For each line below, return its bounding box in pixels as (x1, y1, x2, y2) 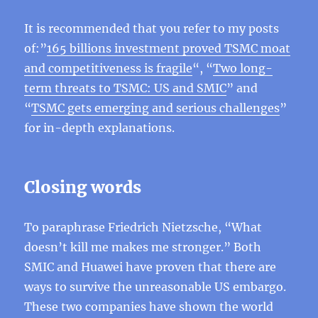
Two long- (213, 61, 273, 75)
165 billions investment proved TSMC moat (47, 41, 291, 55)
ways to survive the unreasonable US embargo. (24, 280, 287, 294)
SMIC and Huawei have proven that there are (24, 260, 277, 274)
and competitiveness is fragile (24, 61, 193, 75)
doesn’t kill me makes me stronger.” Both (24, 240, 262, 254)
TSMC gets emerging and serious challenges (31, 101, 280, 115)
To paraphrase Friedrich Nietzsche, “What (24, 220, 263, 234)
